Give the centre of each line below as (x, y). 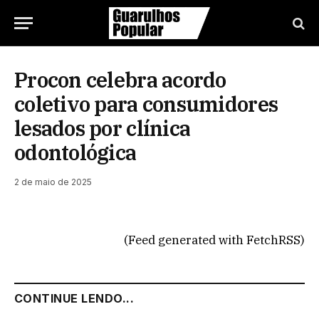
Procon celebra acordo (120, 80)
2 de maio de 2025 (53, 182)
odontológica (75, 152)
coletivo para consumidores (146, 104)
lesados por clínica (103, 128)
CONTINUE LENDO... (74, 298)
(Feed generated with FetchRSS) (214, 240)
